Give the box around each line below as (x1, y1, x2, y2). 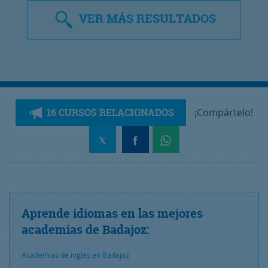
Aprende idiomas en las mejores (22, 205, 203, 221)
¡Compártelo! (194, 105, 253, 119)
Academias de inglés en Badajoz (22, 249, 129, 260)
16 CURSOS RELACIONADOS (44, 105, 174, 119)
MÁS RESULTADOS (106, 10, 216, 26)
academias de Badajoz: (22, 221, 149, 237)
